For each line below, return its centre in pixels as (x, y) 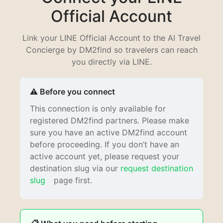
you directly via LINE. (111, 62)
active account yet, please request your (105, 156)
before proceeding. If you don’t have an (105, 144)
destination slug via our (75, 168)
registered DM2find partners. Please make (110, 120)
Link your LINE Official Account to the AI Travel (111, 38)
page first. (72, 180)
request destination (157, 168)
